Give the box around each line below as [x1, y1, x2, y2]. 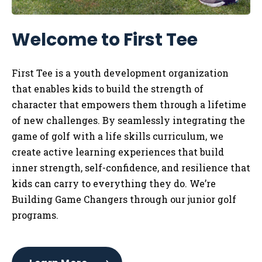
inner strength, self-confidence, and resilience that [12, 161, 250, 174]
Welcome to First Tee [12, 27, 198, 53]
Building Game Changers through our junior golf [12, 193, 236, 206]
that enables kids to [12, 82, 106, 95]
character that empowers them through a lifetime [12, 98, 246, 111]
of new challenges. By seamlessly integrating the [12, 114, 245, 127]
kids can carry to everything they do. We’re [12, 177, 216, 190]
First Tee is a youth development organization [12, 67, 229, 80]
